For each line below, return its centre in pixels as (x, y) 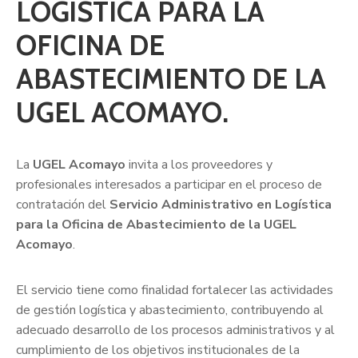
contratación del (63, 204)
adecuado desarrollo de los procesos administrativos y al (175, 330)
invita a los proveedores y (199, 164)
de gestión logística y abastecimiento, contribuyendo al (170, 310)
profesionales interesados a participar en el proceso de (169, 184)
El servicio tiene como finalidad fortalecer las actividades (175, 290)
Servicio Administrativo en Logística (221, 204)
